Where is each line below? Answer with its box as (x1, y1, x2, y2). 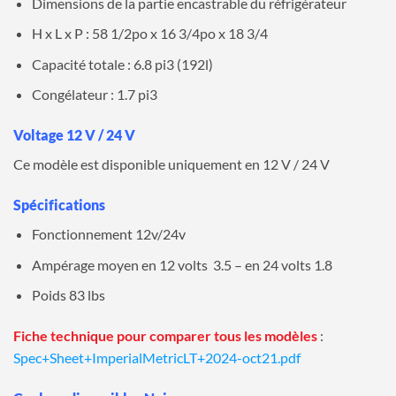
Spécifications (13, 195, 105, 213)
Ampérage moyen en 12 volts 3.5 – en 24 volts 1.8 (31, 255, 332, 273)
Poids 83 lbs (31, 286, 105, 304)
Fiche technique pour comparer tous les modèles (13, 326, 317, 344)
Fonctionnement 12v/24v (31, 225, 186, 242)
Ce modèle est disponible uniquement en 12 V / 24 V (13, 156, 330, 173)
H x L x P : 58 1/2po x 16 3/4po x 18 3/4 (31, 25, 268, 42)
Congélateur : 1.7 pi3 (31, 86, 157, 103)
